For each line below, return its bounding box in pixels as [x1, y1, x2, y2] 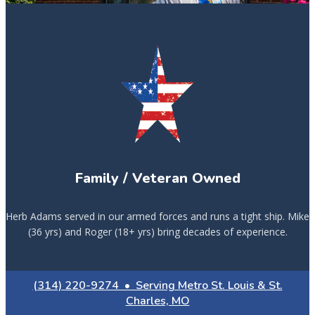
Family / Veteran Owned [75, 169, 240, 188]
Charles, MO [125, 293, 190, 309]
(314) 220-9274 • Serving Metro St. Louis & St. [32, 278, 283, 293]
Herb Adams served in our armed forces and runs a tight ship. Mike [6, 210, 309, 223]
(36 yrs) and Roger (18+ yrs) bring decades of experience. [27, 225, 288, 238]
